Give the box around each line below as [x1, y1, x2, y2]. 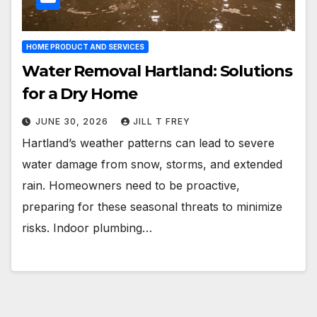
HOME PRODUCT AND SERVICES [26, 42, 144, 52]
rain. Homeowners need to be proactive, [22, 178, 240, 193]
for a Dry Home [22, 84, 137, 104]
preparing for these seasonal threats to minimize [22, 200, 282, 214]
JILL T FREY [133, 116, 190, 127]
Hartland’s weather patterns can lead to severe [22, 136, 275, 151]
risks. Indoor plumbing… [22, 221, 152, 236]
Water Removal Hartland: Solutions [22, 62, 292, 81]
